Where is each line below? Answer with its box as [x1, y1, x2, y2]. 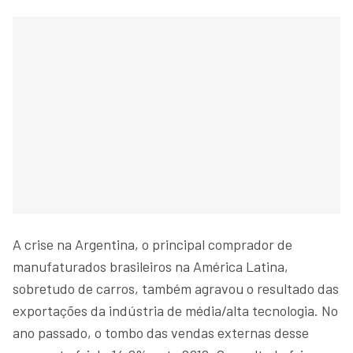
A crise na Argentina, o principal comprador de [13, 235, 292, 253]
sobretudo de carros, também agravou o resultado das [13, 279, 339, 297]
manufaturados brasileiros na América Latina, [13, 257, 288, 275]
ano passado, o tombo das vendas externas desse [13, 323, 309, 341]
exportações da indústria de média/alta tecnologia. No [13, 301, 338, 319]
